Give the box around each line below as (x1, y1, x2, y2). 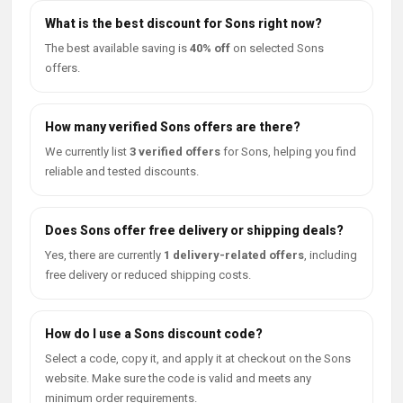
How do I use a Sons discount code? (45, 327, 263, 341)
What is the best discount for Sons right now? (45, 16, 322, 31)
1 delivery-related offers (164, 248, 304, 262)
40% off (190, 41, 230, 55)
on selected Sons (230, 41, 324, 55)
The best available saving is (45, 41, 190, 55)
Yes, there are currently (45, 248, 164, 262)
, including (304, 248, 357, 262)
